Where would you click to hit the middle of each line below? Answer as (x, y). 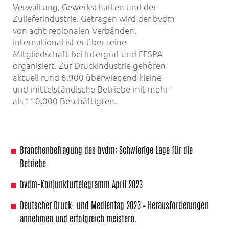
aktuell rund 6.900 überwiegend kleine (87, 77)
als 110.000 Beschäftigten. (65, 100)
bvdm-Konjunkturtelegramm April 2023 (81, 183)
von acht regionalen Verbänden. (75, 30)
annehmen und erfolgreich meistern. (78, 217)
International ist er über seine (70, 42)
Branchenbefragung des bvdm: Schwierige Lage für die (106, 149)
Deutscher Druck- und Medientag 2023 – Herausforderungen (114, 204)
